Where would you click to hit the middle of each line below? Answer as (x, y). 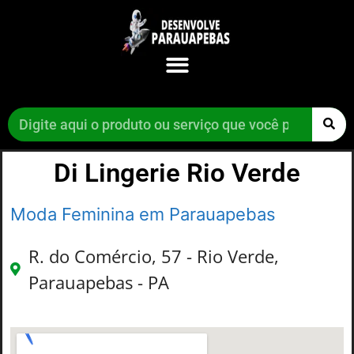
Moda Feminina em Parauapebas (143, 214)
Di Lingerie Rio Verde (177, 172)
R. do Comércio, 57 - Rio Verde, (154, 256)
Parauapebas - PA (99, 282)
